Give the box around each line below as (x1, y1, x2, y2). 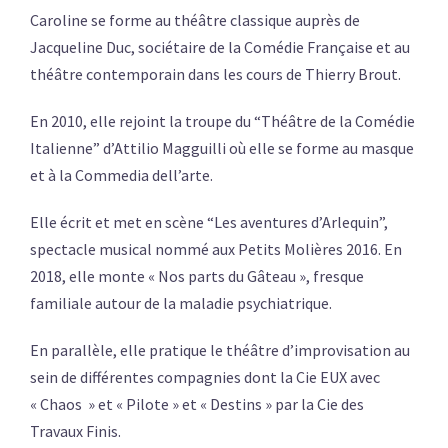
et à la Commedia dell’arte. (30, 165, 213, 186)
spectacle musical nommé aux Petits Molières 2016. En (30, 239, 402, 260)
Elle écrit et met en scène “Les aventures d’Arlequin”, (30, 212, 388, 233)
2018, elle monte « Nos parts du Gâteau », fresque (30, 266, 364, 287)
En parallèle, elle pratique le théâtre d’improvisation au (30, 340, 410, 361)
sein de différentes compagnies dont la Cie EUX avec (30, 367, 380, 388)
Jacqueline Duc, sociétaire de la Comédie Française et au (30, 37, 410, 58)
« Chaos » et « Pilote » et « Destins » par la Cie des (30, 394, 364, 415)
